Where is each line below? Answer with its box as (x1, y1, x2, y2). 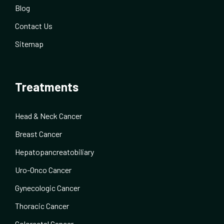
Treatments (15, 79, 78, 94)
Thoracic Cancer (15, 201, 69, 211)
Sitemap (15, 39, 43, 49)
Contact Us (15, 21, 52, 31)
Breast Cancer (15, 129, 62, 139)
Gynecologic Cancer (15, 183, 80, 193)
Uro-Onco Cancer (15, 165, 71, 175)
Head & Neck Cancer (15, 111, 82, 121)
